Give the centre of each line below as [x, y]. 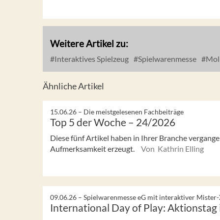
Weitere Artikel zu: [89, 43]
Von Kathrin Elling [172, 148]
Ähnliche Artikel [73, 86]
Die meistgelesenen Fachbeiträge [134, 111]
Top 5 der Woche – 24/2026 [113, 122]
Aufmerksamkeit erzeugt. [93, 148]
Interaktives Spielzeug [91, 58]
